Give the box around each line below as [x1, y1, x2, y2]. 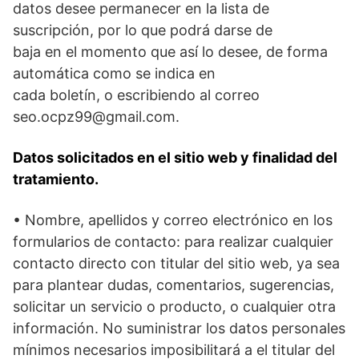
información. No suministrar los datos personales [13, 320, 345, 337]
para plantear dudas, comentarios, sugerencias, [13, 276, 334, 294]
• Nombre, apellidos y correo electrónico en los [13, 212, 333, 229]
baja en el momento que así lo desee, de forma [13, 43, 328, 61]
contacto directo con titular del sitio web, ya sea [13, 255, 340, 272]
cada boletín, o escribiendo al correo [13, 87, 260, 104]
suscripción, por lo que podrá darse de [13, 22, 272, 39]
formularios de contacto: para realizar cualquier [13, 233, 333, 251]
